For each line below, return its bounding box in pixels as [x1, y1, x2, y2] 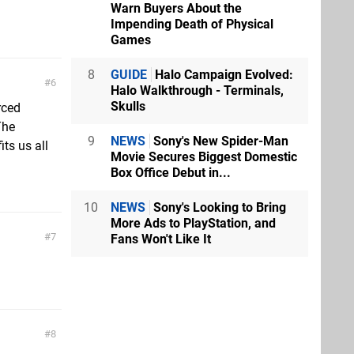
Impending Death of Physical [111, 16, 273, 32]
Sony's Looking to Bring [150, 199, 286, 215]
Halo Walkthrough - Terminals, [111, 82, 284, 98]
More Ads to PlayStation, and [111, 215, 276, 231]
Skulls [111, 98, 145, 114]
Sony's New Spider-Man [150, 133, 288, 149]
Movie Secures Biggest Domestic [111, 149, 297, 164]
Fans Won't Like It [111, 231, 211, 247]
